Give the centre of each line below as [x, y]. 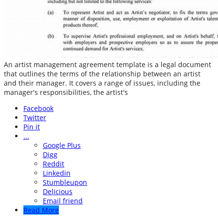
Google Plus [62, 145]
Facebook [38, 109]
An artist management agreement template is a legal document [108, 65]
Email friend [63, 201]
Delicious [58, 192]
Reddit [54, 164]
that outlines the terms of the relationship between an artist [102, 74]
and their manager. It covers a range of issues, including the [102, 83]
